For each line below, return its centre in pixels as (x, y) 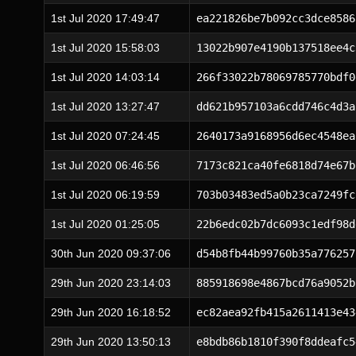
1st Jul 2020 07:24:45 (105, 136)
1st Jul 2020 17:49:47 (105, 18)
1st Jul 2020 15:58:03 (105, 48)
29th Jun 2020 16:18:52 (111, 312)
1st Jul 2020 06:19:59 (105, 195)
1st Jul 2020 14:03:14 (105, 77)
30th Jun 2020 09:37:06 (111, 253)
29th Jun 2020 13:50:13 (111, 342)
